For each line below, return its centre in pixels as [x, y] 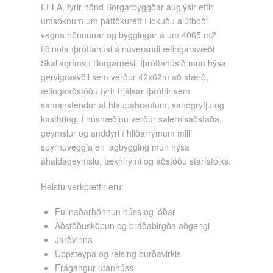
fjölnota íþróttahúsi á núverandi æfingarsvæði [128, 49]
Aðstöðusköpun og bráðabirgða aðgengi [133, 225]
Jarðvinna [74, 239]
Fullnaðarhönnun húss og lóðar [115, 211]
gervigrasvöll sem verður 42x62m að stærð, [125, 77]
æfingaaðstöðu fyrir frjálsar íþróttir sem [116, 91]
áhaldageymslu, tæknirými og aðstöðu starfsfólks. [136, 161]
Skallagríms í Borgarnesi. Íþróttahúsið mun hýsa [134, 63]
